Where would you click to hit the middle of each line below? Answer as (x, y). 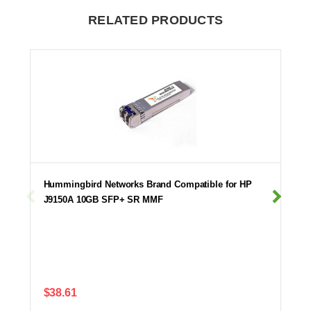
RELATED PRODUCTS (155, 20)
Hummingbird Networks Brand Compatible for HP (148, 184)
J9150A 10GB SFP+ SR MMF (103, 199)
